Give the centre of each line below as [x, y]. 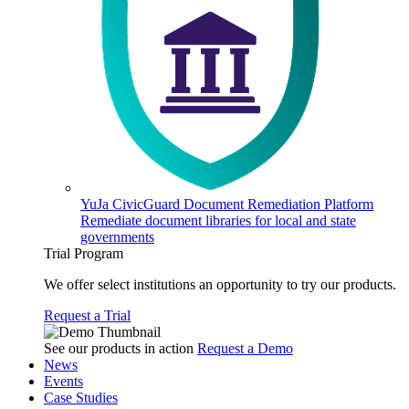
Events [63, 381]
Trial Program [84, 253]
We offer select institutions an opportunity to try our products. [220, 284]
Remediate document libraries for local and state [218, 220]
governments [117, 237]
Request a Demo [245, 348]
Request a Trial [87, 315]
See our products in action [119, 348]
